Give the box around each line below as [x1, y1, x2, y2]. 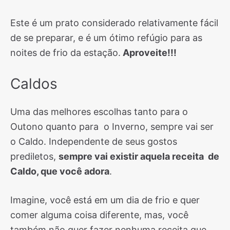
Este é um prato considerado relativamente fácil [10, 17, 218, 28]
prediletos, [10, 151, 59, 162]
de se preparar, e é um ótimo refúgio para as [10, 32, 202, 43]
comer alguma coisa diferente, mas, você [10, 209, 188, 220]
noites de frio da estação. [10, 47, 121, 58]
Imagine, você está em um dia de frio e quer [10, 195, 200, 205]
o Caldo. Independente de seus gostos [10, 136, 177, 147]
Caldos [10, 75, 57, 92]
